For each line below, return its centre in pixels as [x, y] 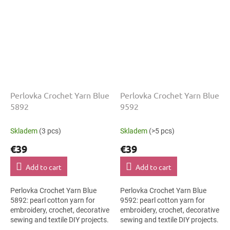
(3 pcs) [50, 131]
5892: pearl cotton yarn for [53, 200]
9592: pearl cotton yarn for [162, 200]
